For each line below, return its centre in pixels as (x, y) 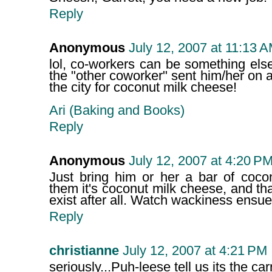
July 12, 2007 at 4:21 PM (195, 251)
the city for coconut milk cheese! (143, 88)
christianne (84, 251)
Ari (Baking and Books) (117, 111)
